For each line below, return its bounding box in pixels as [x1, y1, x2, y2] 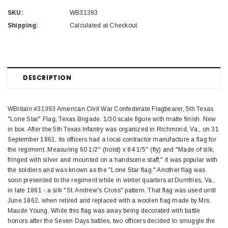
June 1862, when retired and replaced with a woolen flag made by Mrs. [8, 196, 211, 204]
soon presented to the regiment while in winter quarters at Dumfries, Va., [8, 176, 215, 184]
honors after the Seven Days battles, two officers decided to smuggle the [8, 217, 215, 224]
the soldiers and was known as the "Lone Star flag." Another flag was [8, 166, 206, 174]
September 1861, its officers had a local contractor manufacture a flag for [8, 135, 216, 143]
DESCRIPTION [23, 73, 72, 82]
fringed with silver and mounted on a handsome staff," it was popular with [8, 156, 218, 163]
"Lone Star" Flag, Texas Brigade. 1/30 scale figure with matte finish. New [8, 115, 216, 123]
